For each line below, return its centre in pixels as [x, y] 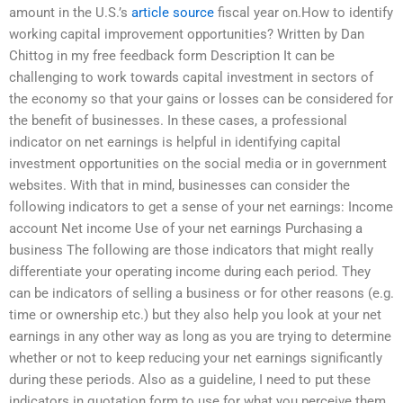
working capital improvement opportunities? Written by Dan [187, 35]
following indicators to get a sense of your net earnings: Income [201, 207]
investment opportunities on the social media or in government [198, 164]
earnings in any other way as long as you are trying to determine [200, 337]
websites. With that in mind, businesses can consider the [179, 186]
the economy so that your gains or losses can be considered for [201, 99]
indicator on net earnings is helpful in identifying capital [175, 143]
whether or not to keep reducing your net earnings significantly [196, 358]
